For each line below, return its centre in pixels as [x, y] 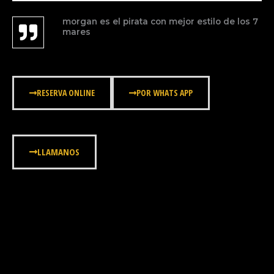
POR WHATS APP [165, 93]
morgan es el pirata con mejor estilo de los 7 [160, 21]
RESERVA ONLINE [66, 93]
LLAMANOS [58, 152]
